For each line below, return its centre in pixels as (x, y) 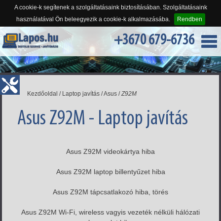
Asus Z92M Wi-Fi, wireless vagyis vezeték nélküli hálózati (110, 212)
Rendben (189, 19)
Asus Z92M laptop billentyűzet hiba (110, 171)
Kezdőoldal (43, 93)
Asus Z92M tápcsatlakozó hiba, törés (110, 192)
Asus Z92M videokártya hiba (110, 151)
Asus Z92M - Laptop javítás (103, 119)
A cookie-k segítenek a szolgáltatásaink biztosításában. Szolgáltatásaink (110, 7)
